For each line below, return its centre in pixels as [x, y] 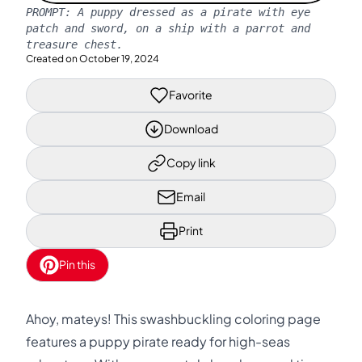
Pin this [77, 264]
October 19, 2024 [119, 58]
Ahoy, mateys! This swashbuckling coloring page [173, 319]
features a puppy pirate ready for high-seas [158, 341]
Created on [52, 58]
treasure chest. [74, 44]
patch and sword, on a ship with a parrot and [168, 28]
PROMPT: [52, 12]
